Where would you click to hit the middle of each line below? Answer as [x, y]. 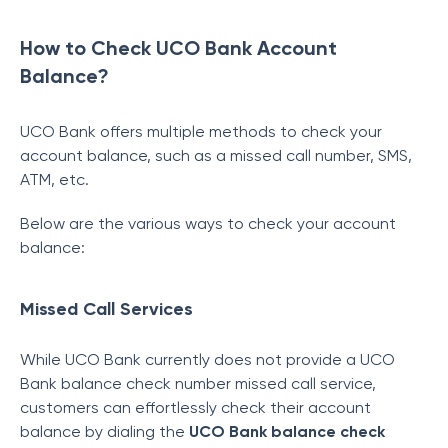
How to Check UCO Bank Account [178, 48]
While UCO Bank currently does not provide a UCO [207, 359]
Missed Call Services [106, 309]
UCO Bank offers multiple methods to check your [201, 131]
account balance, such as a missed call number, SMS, [216, 155]
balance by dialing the [104, 431]
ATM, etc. [56, 179]
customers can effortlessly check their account [195, 407]
